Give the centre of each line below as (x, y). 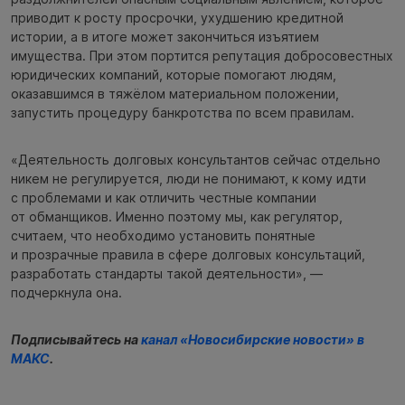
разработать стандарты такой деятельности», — (167, 274)
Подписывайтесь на (76, 340)
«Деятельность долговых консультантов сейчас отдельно (196, 160)
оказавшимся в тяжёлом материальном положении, (175, 94)
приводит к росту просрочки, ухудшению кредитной (177, 18)
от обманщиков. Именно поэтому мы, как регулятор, (177, 217)
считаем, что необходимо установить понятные (163, 236)
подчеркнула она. (66, 293)
